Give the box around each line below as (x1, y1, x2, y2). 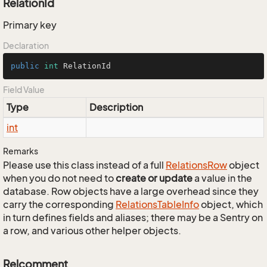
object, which (199, 198, 263, 210)
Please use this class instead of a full (3, 159, 166, 171)
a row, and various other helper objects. (3, 225, 181, 237)
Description (89, 101, 143, 113)
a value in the (193, 172, 252, 184)
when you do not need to (3, 172, 116, 184)
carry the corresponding (3, 198, 116, 210)
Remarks (3, 146, 38, 156)
